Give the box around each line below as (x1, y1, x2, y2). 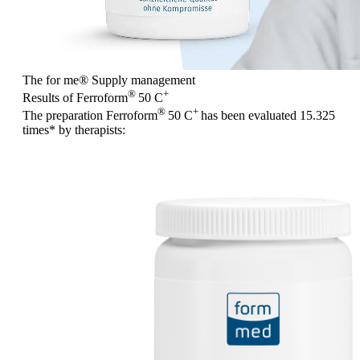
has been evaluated (201, 108, 300, 123)
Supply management (88, 72, 195, 87)
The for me (22, 72, 79, 87)
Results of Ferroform (22, 90, 128, 104)
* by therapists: (49, 123, 125, 137)
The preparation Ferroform (22, 108, 157, 123)
